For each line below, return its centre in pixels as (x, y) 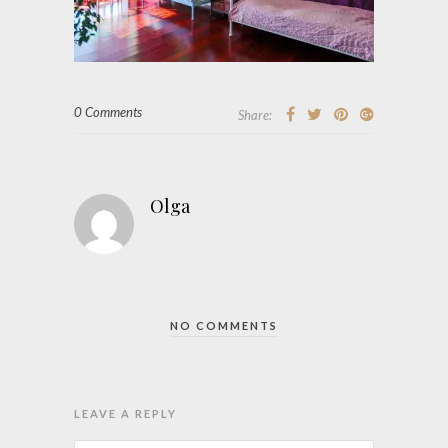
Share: (255, 114)
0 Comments (108, 111)
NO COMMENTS (224, 325)
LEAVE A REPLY (125, 413)
